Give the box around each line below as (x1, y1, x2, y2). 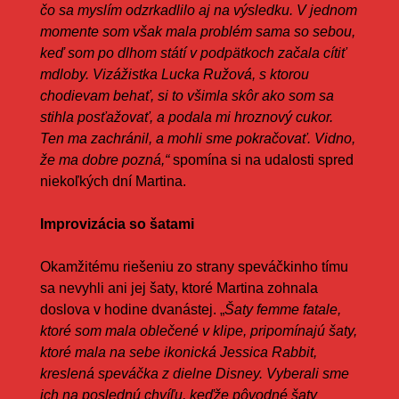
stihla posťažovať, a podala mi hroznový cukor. (39, 109, 333, 125)
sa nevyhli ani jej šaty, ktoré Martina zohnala (39, 280, 318, 296)
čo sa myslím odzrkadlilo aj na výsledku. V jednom (39, 2, 357, 18)
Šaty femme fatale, (224, 301, 341, 317)
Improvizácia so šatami (39, 216, 194, 232)
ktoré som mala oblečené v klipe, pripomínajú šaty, (39, 322, 357, 338)
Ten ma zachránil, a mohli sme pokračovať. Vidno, (39, 130, 355, 146)
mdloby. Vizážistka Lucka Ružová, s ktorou (39, 66, 309, 82)
